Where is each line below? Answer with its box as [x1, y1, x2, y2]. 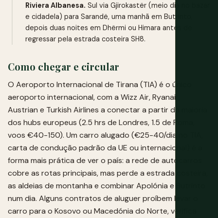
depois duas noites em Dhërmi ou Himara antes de [25, 23, 192, 32]
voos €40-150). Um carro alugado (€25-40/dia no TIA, [8, 129, 203, 140]
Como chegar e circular [8, 59, 119, 73]
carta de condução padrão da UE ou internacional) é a [8, 142, 202, 153]
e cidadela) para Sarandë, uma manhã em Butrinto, [25, 12, 193, 21]
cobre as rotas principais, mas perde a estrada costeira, [8, 167, 208, 178]
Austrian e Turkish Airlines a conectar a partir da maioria [8, 104, 207, 115]
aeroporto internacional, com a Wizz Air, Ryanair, [8, 91, 180, 102]
